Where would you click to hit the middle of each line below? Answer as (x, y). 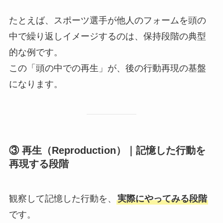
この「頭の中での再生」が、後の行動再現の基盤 (107, 68)
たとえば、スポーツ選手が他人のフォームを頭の (107, 20)
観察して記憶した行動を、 (62, 198)
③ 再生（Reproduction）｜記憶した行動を (107, 151)
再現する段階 (39, 164)
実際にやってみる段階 (162, 198)
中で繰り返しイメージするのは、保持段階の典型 (107, 36)
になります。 (36, 84)
